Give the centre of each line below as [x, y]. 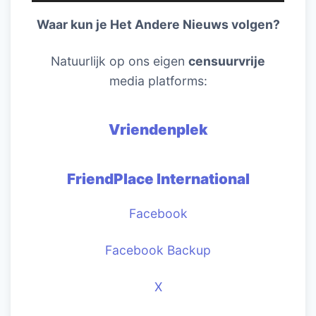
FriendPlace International [158, 178]
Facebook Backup [158, 250]
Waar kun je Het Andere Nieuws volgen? [158, 24]
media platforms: [158, 80]
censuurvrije [227, 61]
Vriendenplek [158, 129]
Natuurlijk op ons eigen [120, 61]
